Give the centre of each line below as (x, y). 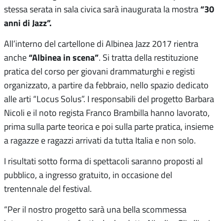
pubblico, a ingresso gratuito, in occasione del (88, 175)
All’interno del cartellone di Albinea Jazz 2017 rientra (101, 44)
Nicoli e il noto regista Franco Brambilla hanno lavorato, (107, 113)
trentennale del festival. (48, 189)
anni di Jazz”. (28, 23)
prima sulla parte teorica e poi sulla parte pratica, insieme (109, 127)
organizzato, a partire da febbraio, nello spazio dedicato (106, 85)
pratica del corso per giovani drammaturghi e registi (99, 71)
